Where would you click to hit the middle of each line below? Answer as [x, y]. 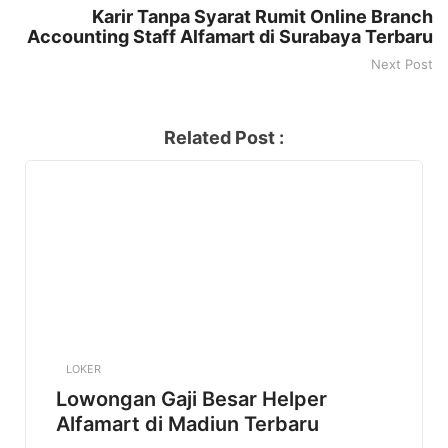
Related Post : [224, 137]
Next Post [402, 63]
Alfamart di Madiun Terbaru [187, 423]
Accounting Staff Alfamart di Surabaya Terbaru [230, 36]
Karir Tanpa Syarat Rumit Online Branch [262, 16]
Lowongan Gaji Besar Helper [191, 398]
